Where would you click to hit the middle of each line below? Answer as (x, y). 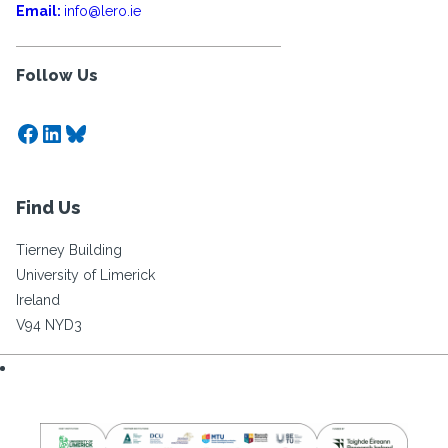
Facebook (70, 132)
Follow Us (57, 75)
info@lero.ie (102, 11)
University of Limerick (85, 275)
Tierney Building (69, 250)
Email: (40, 11)
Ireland (38, 300)
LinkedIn (86, 132)
